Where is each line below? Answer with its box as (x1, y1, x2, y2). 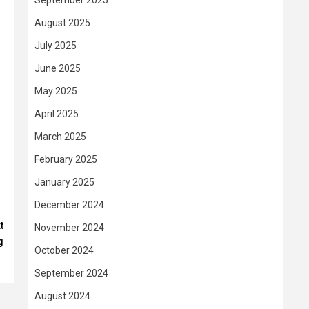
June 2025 (34, 63, 81, 74)
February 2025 (34, 154, 97, 165)
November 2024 (34, 222, 104, 233)
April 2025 (34, 108, 79, 119)
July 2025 (34, 40, 77, 51)
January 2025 (34, 177, 94, 188)
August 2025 (34, 17, 90, 28)
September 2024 (34, 268, 108, 279)
